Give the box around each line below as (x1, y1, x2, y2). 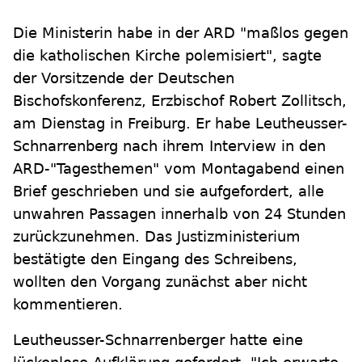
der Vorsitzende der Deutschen (13, 69, 234, 86)
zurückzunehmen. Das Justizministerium (13, 228, 301, 245)
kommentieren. (13, 296, 123, 313)
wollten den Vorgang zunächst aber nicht (13, 273, 307, 290)
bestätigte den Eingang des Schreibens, (13, 250, 297, 267)
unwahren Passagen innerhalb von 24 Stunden (13, 205, 346, 222)
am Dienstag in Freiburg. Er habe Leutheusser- (13, 115, 347, 132)
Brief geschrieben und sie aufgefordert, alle (13, 183, 324, 200)
